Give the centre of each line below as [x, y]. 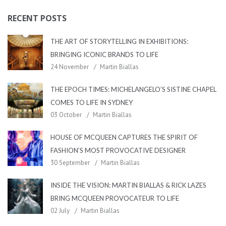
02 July [60, 211]
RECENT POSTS [37, 18]
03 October [66, 115]
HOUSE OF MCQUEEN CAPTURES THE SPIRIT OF [124, 137]
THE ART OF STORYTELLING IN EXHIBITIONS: [119, 41]
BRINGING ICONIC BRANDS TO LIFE [104, 54]
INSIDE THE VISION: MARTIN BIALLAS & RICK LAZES [128, 185]
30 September [70, 163]
